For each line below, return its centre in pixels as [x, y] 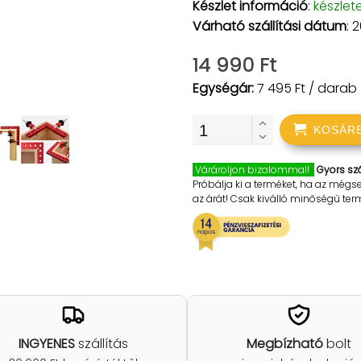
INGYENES [46, 344]
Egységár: [224, 88]
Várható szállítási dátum [269, 26]
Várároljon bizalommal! [253, 170]
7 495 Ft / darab [307, 88]
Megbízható [285, 344]
